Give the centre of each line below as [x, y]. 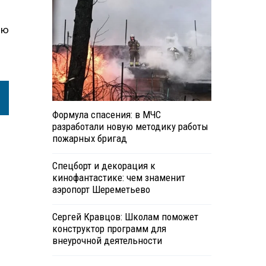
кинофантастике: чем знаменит [118, 178]
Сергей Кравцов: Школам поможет [125, 217]
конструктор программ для [109, 229]
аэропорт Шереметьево [101, 190]
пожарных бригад [89, 139]
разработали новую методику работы [130, 127]
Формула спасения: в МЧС [106, 115]
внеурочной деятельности [107, 241]
